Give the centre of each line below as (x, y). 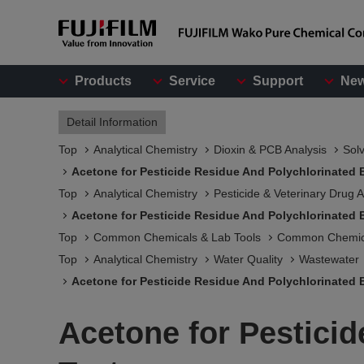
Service (192, 81)
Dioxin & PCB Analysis (270, 149)
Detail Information (112, 122)
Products (103, 81)
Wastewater (329, 259)
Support (278, 81)
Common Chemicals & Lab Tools (177, 237)
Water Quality (248, 259)
